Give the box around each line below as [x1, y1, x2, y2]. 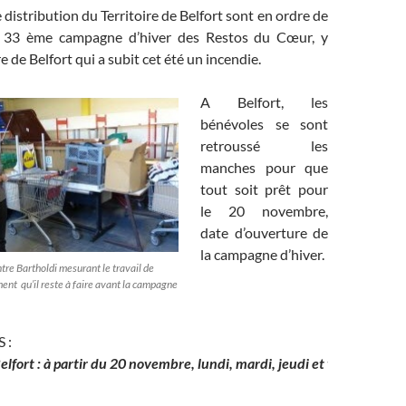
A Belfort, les [200, 93, 328, 111]
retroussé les [200, 137, 328, 154]
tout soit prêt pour [200, 180, 328, 198]
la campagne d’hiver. [200, 246, 324, 263]
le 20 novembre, [200, 202, 328, 219]
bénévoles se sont [200, 115, 328, 132]
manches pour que [200, 159, 328, 176]
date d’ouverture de [200, 224, 328, 241]
